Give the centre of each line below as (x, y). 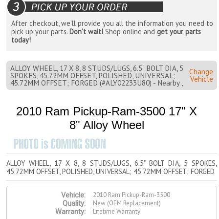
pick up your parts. (41, 32)
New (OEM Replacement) (127, 203)
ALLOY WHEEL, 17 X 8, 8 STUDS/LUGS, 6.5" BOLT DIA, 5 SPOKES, (112, 163)
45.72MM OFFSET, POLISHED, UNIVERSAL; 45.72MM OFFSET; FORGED (111, 172)
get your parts (179, 32)
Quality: (74, 204)
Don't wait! (87, 32)
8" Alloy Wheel (107, 125)
